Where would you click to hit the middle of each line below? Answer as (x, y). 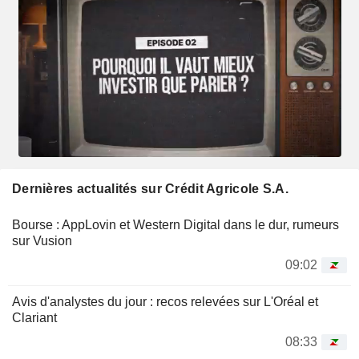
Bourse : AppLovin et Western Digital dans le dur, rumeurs (175, 225)
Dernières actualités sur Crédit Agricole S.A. (150, 189)
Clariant (34, 318)
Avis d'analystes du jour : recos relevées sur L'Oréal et (165, 302)
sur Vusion (42, 241)
